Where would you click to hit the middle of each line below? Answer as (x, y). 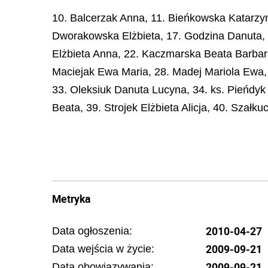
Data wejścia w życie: (103, 249)
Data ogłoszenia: (92, 231)
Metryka (71, 199)
